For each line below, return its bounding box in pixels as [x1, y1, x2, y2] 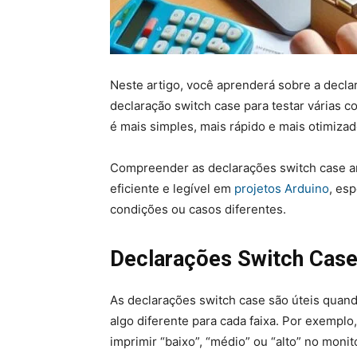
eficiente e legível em [110, 181, 234, 197]
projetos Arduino [234, 181, 329, 197]
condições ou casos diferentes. [110, 202, 286, 218]
